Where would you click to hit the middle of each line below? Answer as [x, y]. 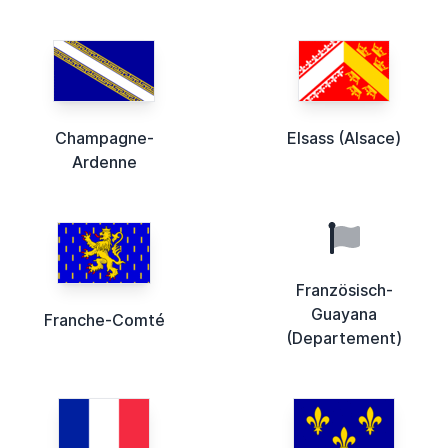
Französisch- [344, 290]
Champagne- [104, 138]
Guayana [344, 314]
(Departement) [344, 338]
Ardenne [104, 162]
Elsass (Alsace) [344, 138]
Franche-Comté [104, 320]
